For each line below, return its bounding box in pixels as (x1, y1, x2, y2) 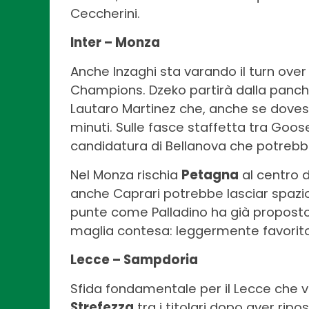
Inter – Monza (70, 33, 160, 51)
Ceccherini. (70, 4, 140, 22)
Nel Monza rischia (70, 166, 181, 183)
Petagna (181, 166, 239, 183)
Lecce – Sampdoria (70, 250, 198, 268)
